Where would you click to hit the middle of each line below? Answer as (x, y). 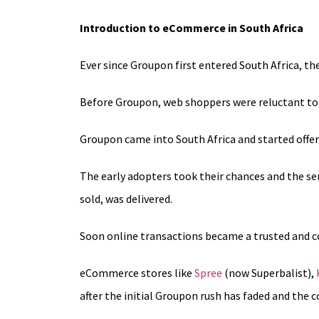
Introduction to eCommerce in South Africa (192, 27)
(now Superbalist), (269, 272)
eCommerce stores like (137, 272)
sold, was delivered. (126, 198)
